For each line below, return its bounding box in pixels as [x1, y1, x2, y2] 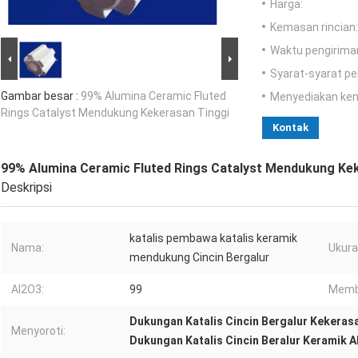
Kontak [272, 121, 308, 134]
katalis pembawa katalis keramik [129, 232, 297, 245]
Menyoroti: [11, 324, 66, 338]
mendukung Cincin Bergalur [129, 251, 269, 265]
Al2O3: [11, 283, 44, 296]
